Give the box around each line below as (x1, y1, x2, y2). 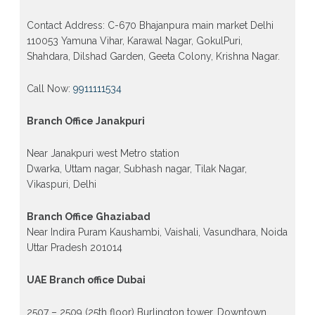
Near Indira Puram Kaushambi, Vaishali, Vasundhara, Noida (26, 226, 288, 238)
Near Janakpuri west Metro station (26, 147, 179, 159)
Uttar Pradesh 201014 (26, 241, 122, 253)
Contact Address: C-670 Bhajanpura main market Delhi (26, 19, 274, 31)
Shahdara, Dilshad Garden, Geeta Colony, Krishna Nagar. (26, 50, 280, 62)
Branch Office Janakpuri (26, 115, 145, 127)
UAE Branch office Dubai (26, 274, 146, 285)
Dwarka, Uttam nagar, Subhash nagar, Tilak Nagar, (26, 162, 247, 174)
